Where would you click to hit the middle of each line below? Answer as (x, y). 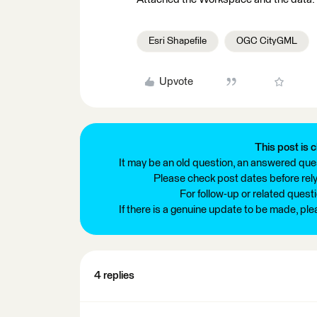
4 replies (114, 276)
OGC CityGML (267, 41)
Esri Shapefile (178, 41)
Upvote (176, 82)
